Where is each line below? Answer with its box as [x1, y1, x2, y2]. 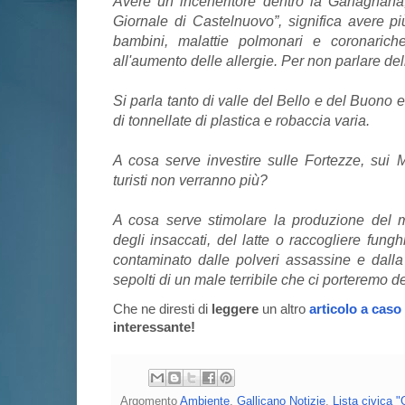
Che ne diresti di [113, 302, 212, 317]
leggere [212, 302, 262, 317]
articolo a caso [309, 302, 401, 317]
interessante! [113, 320, 195, 335]
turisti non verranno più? [113, 172, 268, 189]
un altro [262, 302, 309, 317]
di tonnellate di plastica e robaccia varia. [113, 112, 370, 129]
